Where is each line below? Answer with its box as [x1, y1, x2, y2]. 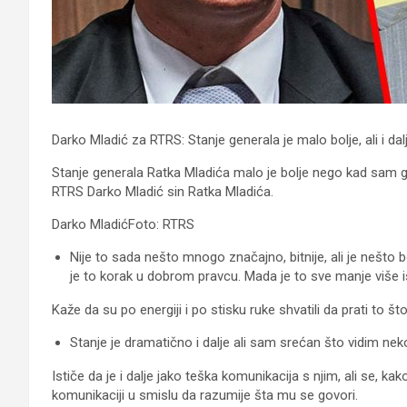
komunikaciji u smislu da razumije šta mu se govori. [52, 386, 358, 403]
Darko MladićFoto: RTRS [52, 215, 194, 233]
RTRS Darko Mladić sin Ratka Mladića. [52, 183, 273, 200]
